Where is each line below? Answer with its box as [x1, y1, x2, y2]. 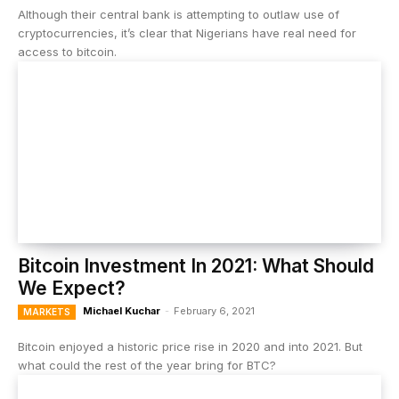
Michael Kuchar [83, 305, 160, 317]
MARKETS [23, 306, 70, 317]
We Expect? [18, 277, 126, 299]
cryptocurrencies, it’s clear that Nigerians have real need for [18, 26, 356, 40]
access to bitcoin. [18, 45, 117, 59]
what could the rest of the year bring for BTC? [18, 358, 276, 372]
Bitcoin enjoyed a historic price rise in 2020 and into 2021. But [18, 339, 362, 354]
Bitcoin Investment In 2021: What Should [18, 255, 374, 277]
